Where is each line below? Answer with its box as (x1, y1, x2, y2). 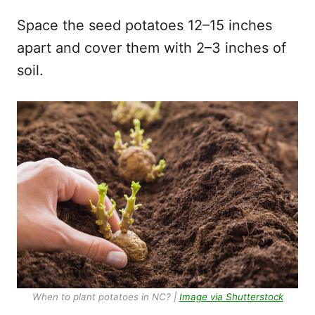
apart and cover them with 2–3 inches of (17, 39, 286, 56)
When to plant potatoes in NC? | (32, 290, 179, 302)
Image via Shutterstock (179, 290, 283, 302)
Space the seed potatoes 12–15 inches (17, 16, 272, 34)
